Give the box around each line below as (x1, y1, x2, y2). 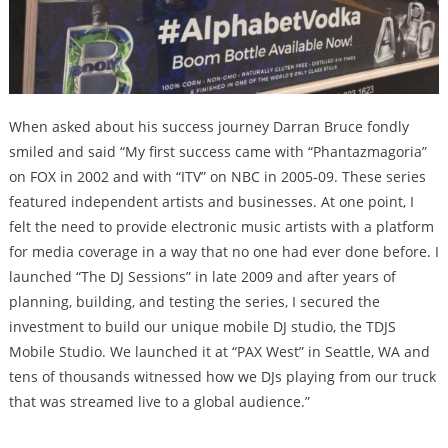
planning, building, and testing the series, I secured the (8, 291, 380, 311)
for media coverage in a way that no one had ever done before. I (8, 241, 439, 261)
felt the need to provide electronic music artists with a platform (8, 216, 434, 236)
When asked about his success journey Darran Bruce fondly (8, 116, 409, 136)
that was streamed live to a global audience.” (8, 391, 310, 411)
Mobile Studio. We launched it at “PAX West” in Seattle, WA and (8, 341, 430, 361)
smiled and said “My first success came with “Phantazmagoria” (8, 141, 427, 161)
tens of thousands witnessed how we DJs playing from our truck (8, 366, 436, 386)
